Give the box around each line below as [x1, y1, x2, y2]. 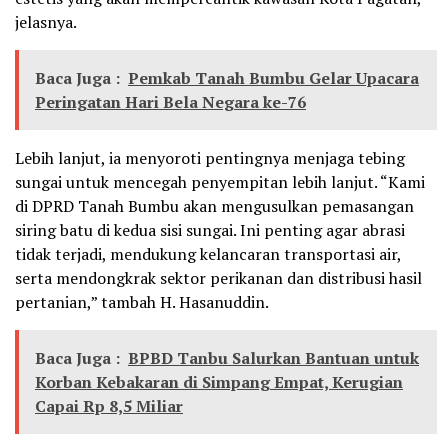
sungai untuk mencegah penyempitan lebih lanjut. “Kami [15, 170, 425, 193]
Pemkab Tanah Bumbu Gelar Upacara [128, 66, 419, 89]
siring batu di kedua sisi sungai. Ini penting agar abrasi [15, 218, 405, 241]
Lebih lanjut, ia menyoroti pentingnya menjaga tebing [15, 146, 405, 169]
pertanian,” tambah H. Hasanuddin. [15, 290, 269, 313]
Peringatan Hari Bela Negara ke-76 [35, 90, 306, 113]
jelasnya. [15, 10, 77, 33]
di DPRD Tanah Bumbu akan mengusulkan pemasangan [15, 194, 414, 217]
